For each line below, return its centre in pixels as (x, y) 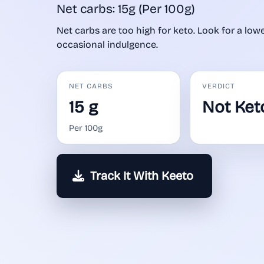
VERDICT (219, 86)
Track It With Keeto (142, 176)
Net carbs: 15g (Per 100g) (126, 9)
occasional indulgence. (107, 45)
